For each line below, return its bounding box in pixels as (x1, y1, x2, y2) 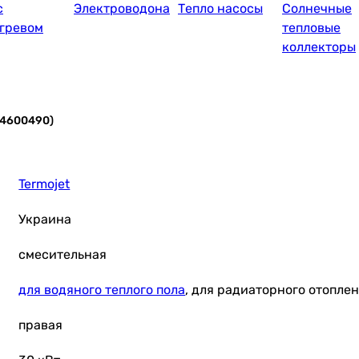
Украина (18, 212, 72, 227)
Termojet (18, 176, 71, 192)
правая (18, 317, 63, 333)
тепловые (282, 20, 341, 35)
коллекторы (282, 39, 356, 54)
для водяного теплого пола (18, 282, 186, 297)
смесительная (18, 247, 107, 262)
